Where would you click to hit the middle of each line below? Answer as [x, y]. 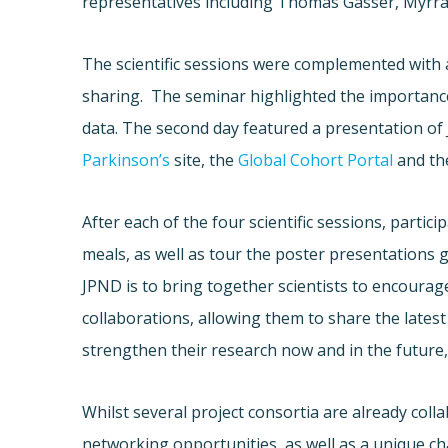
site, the [204, 160]
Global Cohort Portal [316, 160]
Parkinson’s [126, 160]
